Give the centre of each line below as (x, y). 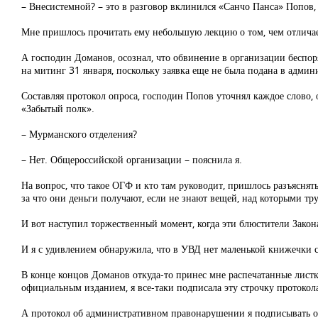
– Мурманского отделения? (79, 134)
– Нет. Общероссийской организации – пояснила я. (132, 159)
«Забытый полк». (58, 108)
